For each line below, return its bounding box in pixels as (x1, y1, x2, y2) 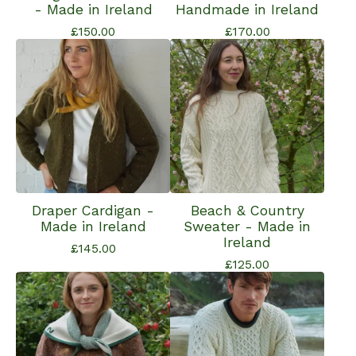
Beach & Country (190, 203, 304, 219)
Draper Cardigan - (32, 203, 154, 219)
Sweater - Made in (184, 219, 311, 234)
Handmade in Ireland (176, 2, 319, 17)
